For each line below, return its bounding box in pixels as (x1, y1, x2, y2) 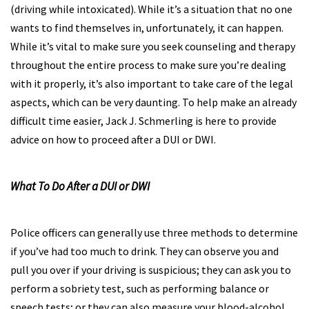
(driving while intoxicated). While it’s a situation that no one (10, 2, 292, 16)
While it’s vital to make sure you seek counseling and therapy (10, 39, 295, 53)
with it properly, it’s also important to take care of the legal (10, 77, 293, 90)
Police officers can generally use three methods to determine (10, 226, 298, 239)
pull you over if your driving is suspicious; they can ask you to (10, 263, 291, 277)
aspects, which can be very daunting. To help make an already (10, 95, 297, 109)
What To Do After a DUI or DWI (10, 179, 150, 194)
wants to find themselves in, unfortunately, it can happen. (10, 21, 283, 34)
